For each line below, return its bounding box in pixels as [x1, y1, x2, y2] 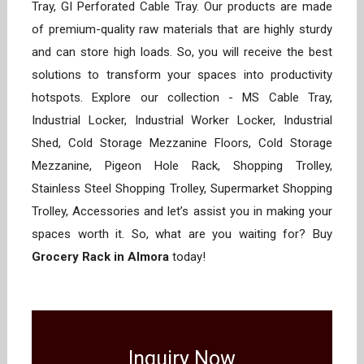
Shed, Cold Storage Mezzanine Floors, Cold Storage [32, 136, 332, 150]
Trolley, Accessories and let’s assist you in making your [32, 204, 332, 219]
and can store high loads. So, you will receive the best [32, 45, 332, 59]
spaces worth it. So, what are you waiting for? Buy [32, 227, 332, 241]
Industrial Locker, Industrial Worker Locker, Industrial [32, 113, 332, 128]
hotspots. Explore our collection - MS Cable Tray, [32, 90, 332, 105]
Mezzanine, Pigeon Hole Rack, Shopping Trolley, [32, 158, 332, 173]
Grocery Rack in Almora [32, 249, 172, 264]
